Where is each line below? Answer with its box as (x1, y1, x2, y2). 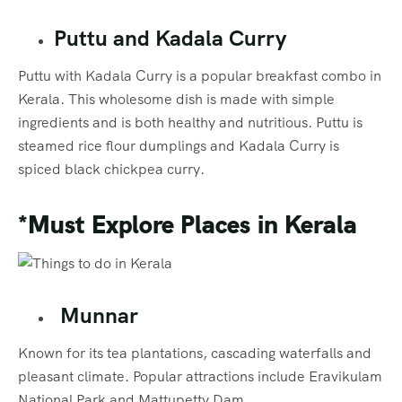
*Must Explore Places (18, 208, 250, 241)
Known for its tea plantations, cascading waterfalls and (18, 343, 371, 363)
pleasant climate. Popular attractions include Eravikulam (18, 366, 382, 386)
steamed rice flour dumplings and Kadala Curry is (18, 136, 339, 156)
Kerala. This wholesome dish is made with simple (18, 90, 335, 109)
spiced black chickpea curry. (18, 160, 205, 179)
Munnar (54, 301, 138, 329)
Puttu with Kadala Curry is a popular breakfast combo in (18, 66, 381, 86)
